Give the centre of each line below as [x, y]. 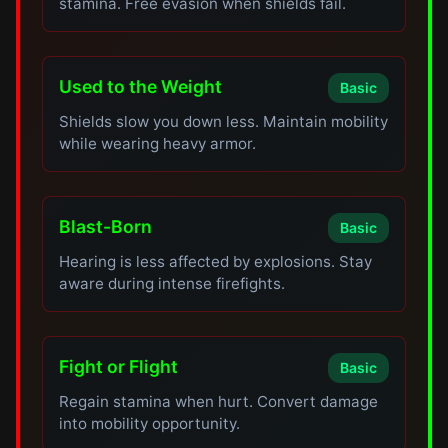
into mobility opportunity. [150, 423]
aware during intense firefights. [172, 283]
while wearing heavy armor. [158, 143]
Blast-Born [106, 226]
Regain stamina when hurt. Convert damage [219, 401]
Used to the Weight [141, 86]
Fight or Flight [119, 366]
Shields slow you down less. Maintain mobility [224, 121]
